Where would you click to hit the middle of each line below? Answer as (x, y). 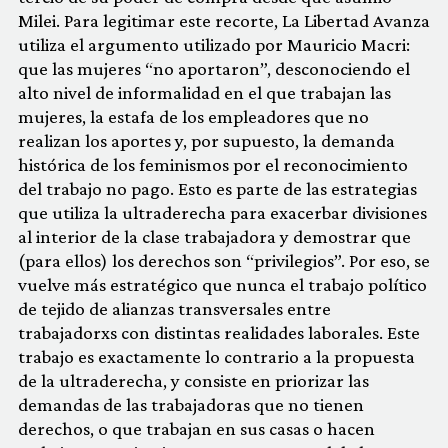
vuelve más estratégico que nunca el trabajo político (222, 284)
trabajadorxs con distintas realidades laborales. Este (219, 332)
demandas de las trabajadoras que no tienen (191, 404)
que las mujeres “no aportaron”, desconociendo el (214, 68)
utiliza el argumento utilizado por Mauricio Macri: (214, 44)
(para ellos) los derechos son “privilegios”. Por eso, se (224, 260)
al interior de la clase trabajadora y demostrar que (214, 236)
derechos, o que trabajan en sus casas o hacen (196, 428)
